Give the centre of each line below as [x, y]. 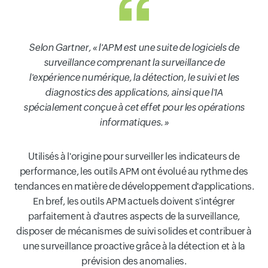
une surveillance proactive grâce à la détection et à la [134, 246]
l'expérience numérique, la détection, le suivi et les [134, 78]
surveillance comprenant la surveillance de [134, 63]
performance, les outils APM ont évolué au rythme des [134, 172]
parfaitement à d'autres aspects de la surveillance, [134, 217]
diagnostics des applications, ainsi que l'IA [134, 93]
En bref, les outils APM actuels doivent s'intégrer [134, 202]
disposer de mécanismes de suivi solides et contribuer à [134, 232]
